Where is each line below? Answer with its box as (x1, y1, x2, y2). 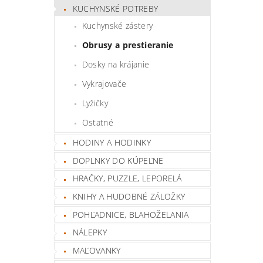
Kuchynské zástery (82, 20, 153, 32)
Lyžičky (82, 97, 109, 109)
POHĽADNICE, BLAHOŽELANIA (72, 208, 189, 220)
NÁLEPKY (72, 227, 107, 238)
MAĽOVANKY (72, 244, 121, 256)
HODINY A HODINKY (72, 137, 151, 149)
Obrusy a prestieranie (82, 39, 174, 51)
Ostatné (82, 117, 114, 129)
